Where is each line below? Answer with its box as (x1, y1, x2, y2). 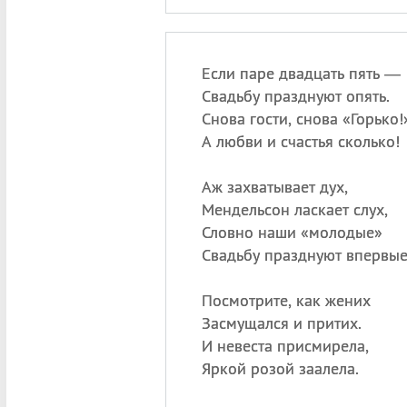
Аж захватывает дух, (201, 176, 348, 197)
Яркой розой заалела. (201, 358, 359, 379)
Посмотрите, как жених (201, 290, 371, 311)
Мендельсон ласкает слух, (201, 199, 388, 220)
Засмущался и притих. (201, 313, 362, 333)
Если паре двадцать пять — (201, 63, 401, 84)
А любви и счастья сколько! (201, 131, 400, 152)
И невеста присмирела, (201, 335, 369, 356)
